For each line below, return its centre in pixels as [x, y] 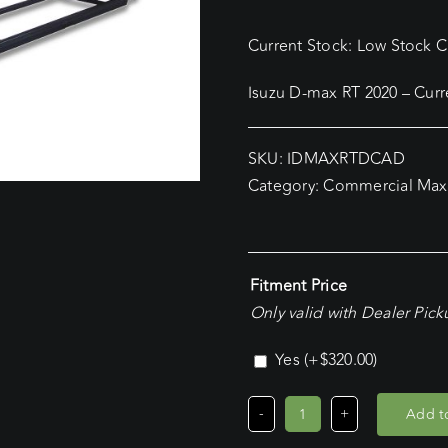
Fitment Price [298, 285]
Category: [285, 185]
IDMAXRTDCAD [346, 158]
